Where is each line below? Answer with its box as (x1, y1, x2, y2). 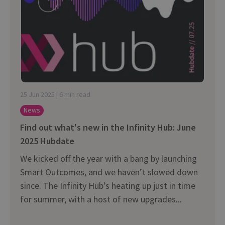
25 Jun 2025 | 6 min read (20, 89, 90, 99)
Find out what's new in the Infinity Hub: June (20, 121, 196, 133)
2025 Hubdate (20, 135, 74, 147)
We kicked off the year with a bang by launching (20, 152, 197, 164)
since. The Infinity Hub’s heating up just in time (20, 179, 195, 191)
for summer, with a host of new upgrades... (20, 193, 182, 205)
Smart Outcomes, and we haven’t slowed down (20, 166, 198, 178)
